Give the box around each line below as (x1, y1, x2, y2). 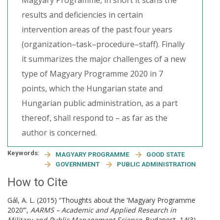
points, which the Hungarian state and (22, 83, 163, 94)
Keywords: (7, 149, 40, 157)
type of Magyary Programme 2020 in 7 (22, 68, 163, 79)
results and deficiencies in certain (22, 9, 143, 20)
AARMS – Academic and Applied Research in (30, 205, 176, 215)
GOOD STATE (146, 151, 185, 158)
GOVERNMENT (55, 161, 101, 168)
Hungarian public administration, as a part (22, 98, 178, 109)
